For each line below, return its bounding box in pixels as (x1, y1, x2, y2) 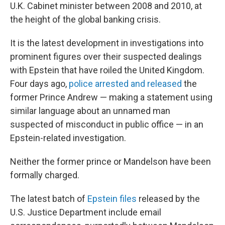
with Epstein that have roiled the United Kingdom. (10, 65, 204, 75)
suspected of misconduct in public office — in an (10, 119, 203, 130)
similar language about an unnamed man (10, 105, 170, 116)
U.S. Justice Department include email (10, 207, 161, 217)
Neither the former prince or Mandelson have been (10, 156, 211, 167)
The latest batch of (10, 193, 87, 204)
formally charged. (10, 170, 79, 180)
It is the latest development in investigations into (10, 38, 203, 48)
